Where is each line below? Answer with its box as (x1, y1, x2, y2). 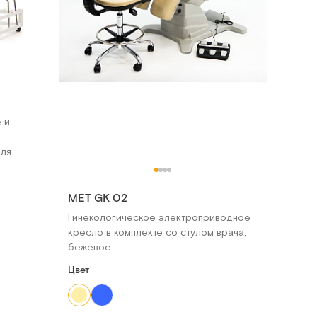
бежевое (67, 241, 111, 253)
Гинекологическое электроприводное (67, 211, 250, 223)
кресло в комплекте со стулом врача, (67, 226, 246, 238)
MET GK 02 (67, 190, 127, 206)
